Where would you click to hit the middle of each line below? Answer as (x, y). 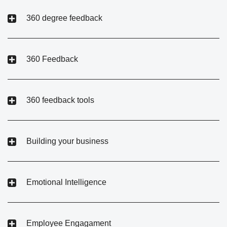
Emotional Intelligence (66, 182)
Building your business (67, 141)
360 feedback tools (60, 100)
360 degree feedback (64, 18)
